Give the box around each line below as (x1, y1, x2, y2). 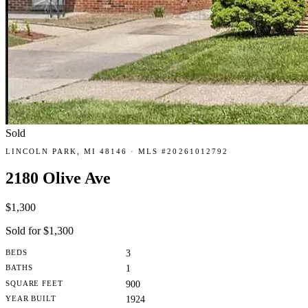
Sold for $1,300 (5, 225, 74, 236)
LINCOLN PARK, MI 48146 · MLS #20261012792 (5, 147, 228, 156)
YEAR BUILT (5, 294, 56, 303)
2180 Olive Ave (5, 169, 111, 188)
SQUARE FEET (5, 278, 63, 287)
